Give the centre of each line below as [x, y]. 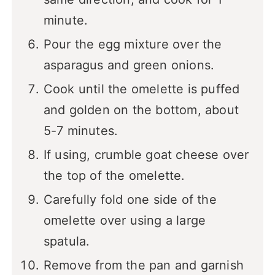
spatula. [67, 242]
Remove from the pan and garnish [143, 265]
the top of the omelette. [114, 176]
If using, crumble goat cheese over [146, 155]
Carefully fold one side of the [130, 200]
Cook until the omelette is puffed [141, 89]
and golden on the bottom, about [141, 110]
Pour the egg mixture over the [133, 45]
